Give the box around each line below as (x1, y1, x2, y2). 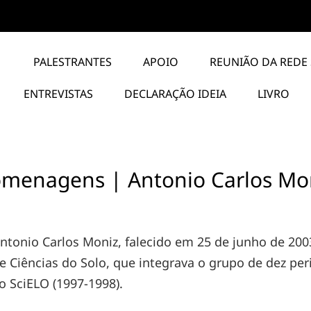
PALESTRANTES (33, 54, 112, 69)
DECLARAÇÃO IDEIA (124, 86, 227, 101)
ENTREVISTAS (24, 86, 94, 101)
